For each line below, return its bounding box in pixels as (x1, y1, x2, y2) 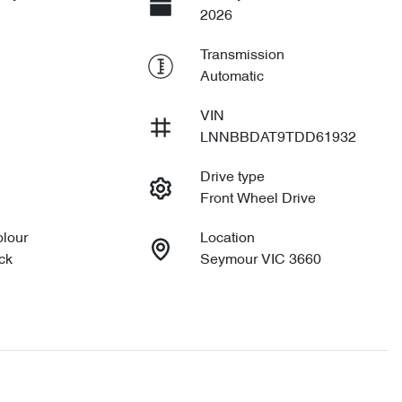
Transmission (199, 48, 284, 63)
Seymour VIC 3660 (199, 253, 321, 267)
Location (199, 232, 255, 246)
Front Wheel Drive (199, 192, 316, 206)
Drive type (199, 170, 265, 185)
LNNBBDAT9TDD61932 (199, 131, 356, 145)
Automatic (199, 70, 264, 84)
